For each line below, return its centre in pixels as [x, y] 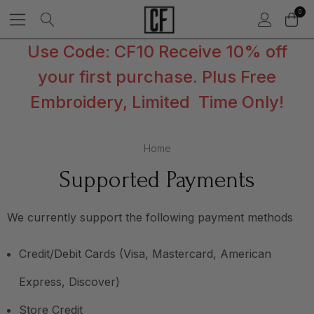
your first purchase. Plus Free [157, 77]
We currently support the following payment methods [150, 217]
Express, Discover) [69, 282]
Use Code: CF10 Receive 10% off [157, 52]
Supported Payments [157, 180]
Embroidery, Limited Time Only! [157, 102]
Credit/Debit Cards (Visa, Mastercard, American [145, 254]
